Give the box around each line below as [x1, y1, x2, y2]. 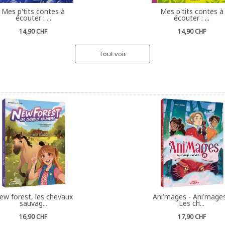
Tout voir [99, 49, 126, 58]
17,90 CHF [177, 212, 206, 221]
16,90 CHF [19, 212, 48, 221]
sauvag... [19, 198, 47, 208]
